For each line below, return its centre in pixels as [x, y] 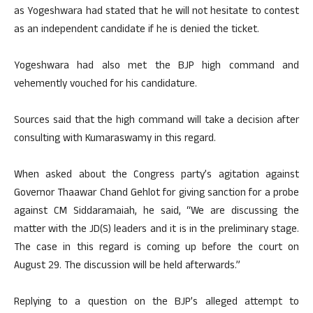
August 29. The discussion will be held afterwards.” [127, 267]
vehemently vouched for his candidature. [105, 85]
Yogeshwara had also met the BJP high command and [156, 67]
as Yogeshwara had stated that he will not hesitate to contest [156, 12]
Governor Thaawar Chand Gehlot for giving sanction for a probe [156, 194]
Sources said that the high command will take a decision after [156, 121]
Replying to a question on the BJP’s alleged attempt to [156, 303]
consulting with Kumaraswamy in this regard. [115, 139]
